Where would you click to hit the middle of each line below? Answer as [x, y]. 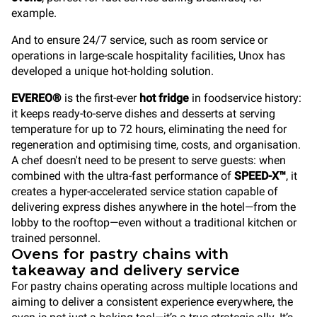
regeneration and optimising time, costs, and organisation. [156, 145]
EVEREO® [36, 98]
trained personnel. [56, 238]
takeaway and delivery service [126, 270]
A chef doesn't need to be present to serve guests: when [149, 160]
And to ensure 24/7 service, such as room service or [139, 40]
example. [34, 13]
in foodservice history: [245, 98]
